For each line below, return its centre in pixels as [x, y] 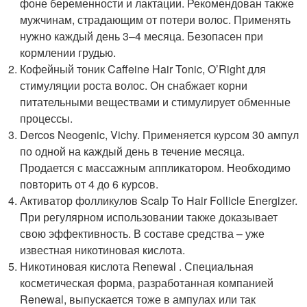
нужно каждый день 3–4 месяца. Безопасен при [142, 36]
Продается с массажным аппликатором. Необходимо [156, 167]
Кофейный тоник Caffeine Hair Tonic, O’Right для [143, 69]
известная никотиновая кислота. [103, 249]
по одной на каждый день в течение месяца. [133, 151]
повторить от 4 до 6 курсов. [89, 184]
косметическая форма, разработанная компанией [147, 282]
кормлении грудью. [68, 52]
